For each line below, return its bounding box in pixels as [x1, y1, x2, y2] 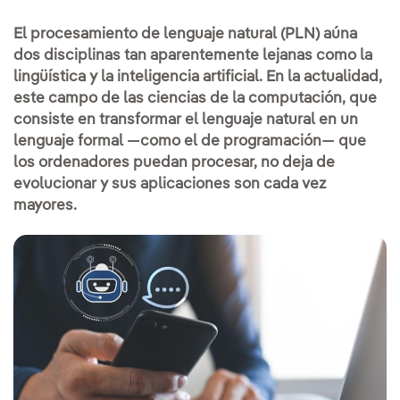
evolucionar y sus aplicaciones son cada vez [13, 177, 326, 192]
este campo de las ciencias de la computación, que [13, 91, 377, 106]
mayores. [13, 198, 77, 213]
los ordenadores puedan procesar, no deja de [13, 155, 335, 171]
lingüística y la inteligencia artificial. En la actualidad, [13, 70, 382, 85]
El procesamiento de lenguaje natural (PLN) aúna [13, 27, 357, 42]
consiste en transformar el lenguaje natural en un [13, 112, 358, 128]
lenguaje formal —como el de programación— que [13, 134, 366, 149]
